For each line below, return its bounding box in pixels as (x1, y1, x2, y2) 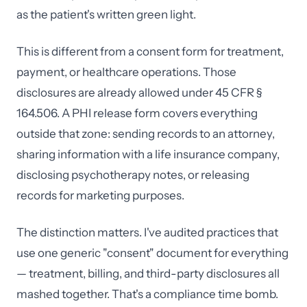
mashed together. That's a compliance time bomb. (16, 287, 278, 301)
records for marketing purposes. (16, 188, 184, 202)
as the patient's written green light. (16, 8, 196, 21)
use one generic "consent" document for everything (16, 246, 288, 260)
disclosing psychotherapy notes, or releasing (16, 168, 249, 182)
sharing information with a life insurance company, (16, 147, 280, 161)
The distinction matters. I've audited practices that (16, 225, 278, 239)
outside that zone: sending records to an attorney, (16, 127, 275, 140)
